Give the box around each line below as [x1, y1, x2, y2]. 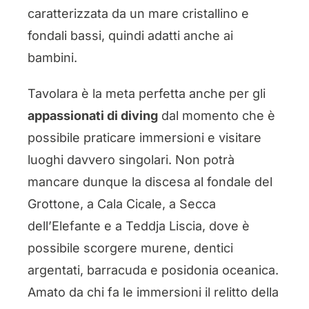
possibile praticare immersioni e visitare [27, 130, 261, 146]
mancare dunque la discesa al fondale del [27, 175, 272, 190]
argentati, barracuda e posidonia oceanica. [27, 263, 279, 278]
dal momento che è [157, 108, 275, 123]
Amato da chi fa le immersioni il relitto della [27, 285, 279, 300]
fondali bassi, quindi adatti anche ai [27, 28, 233, 43]
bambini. [27, 50, 77, 66]
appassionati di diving [27, 108, 158, 123]
